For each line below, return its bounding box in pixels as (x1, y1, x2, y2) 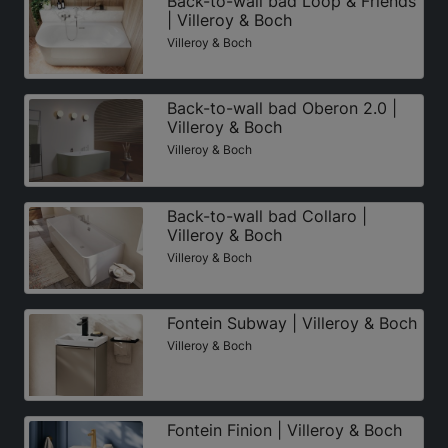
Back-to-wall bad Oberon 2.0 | (166, 98, 397, 119)
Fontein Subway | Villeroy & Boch (166, 312, 417, 333)
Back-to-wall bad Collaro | (166, 205, 367, 226)
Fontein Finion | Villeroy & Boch (166, 419, 402, 440)
